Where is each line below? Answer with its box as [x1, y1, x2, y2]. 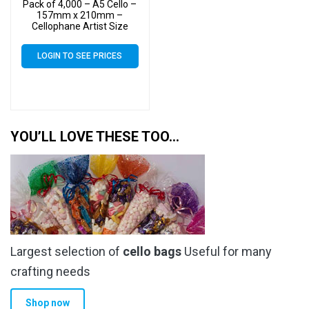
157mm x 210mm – [37, 9, 123, 21]
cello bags [123, 244, 181, 259]
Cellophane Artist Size [31, 20, 128, 32]
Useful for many [181, 244, 272, 259]
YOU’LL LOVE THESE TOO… [10, 128, 179, 146]
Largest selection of [10, 244, 123, 259]
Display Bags [52, 31, 108, 43]
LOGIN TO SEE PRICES [37, 50, 123, 61]
